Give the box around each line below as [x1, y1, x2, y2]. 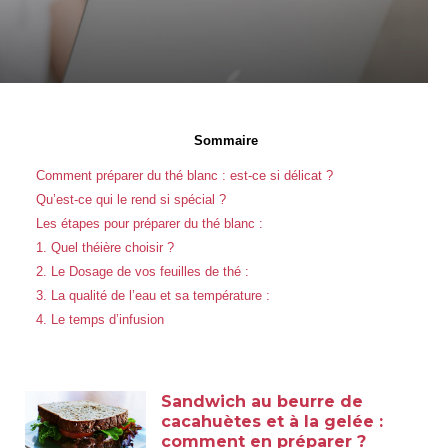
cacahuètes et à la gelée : [161, 412, 384, 431]
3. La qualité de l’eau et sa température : [36, 288, 271, 304]
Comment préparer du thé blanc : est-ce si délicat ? [36, 168, 334, 184]
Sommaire [194, 133, 259, 148]
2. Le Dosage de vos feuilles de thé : [36, 264, 250, 280]
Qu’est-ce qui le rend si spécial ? [36, 192, 227, 208]
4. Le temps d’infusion [36, 312, 165, 328]
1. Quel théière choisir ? [36, 240, 175, 256]
